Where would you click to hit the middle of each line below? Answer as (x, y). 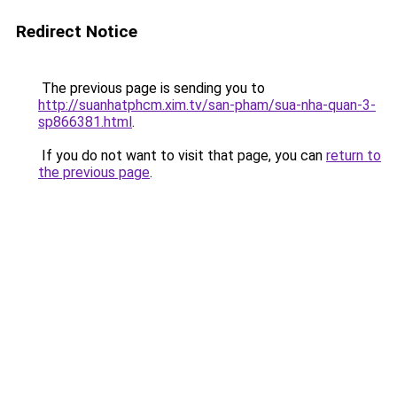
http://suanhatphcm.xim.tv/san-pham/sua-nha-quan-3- (207, 105)
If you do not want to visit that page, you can (182, 156)
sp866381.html (85, 122)
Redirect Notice (77, 31)
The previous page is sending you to (152, 88)
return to (354, 156)
